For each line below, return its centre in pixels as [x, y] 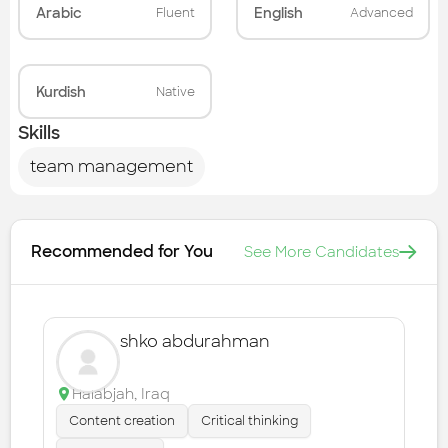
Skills [39, 133]
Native [175, 91]
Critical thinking [249, 421]
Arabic [58, 12]
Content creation [122, 421]
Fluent [175, 12]
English [278, 12]
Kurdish [60, 91]
